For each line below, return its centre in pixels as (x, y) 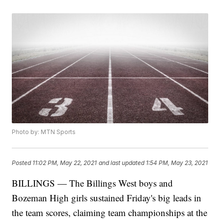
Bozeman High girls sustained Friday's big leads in (107, 198)
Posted (22, 163)
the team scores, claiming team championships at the (110, 213)
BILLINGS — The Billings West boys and (93, 183)
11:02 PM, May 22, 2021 (65, 163)
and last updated (122, 163)
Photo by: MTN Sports (44, 132)
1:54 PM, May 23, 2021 (177, 163)
